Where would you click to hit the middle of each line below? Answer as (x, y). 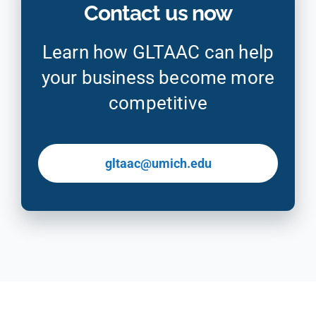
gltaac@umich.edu (158, 163)
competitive (158, 103)
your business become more (158, 77)
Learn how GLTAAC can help (158, 52)
